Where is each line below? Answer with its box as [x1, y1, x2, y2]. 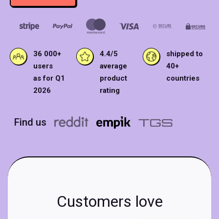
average [99, 62, 127, 70]
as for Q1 [33, 74, 65, 83]
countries [166, 74, 199, 83]
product [99, 74, 127, 83]
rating [99, 86, 120, 95]
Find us [14, 116, 46, 128]
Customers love [56, 192, 163, 211]
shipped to [166, 49, 203, 58]
